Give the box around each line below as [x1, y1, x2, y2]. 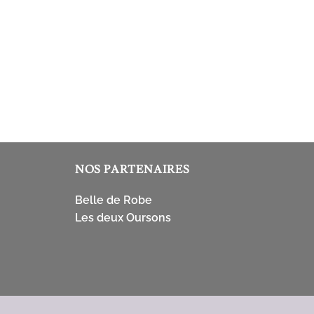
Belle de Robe [74, 193, 152, 207]
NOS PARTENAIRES [74, 162, 190, 177]
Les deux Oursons [74, 210, 171, 224]
